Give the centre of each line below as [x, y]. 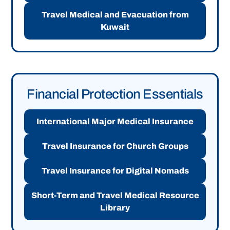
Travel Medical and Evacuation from [115, 15]
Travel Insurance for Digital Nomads [115, 171]
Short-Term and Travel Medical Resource [115, 196]
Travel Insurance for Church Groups [115, 146]
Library [115, 208]
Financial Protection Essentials [115, 94]
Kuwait [115, 27]
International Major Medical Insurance [115, 122]
